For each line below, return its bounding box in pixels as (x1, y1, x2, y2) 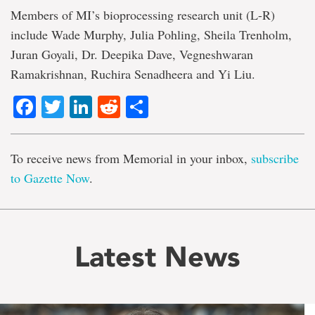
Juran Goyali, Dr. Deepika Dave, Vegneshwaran (11, 46, 253, 63)
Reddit (120, 91, 186, 124)
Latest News (75, 240, 240, 274)
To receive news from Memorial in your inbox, (11, 150, 251, 167)
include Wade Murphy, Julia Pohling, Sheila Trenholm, (11, 26, 292, 43)
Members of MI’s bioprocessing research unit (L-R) (11, 6, 275, 23)
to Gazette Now (11, 169, 89, 187)
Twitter (64, 91, 130, 124)
